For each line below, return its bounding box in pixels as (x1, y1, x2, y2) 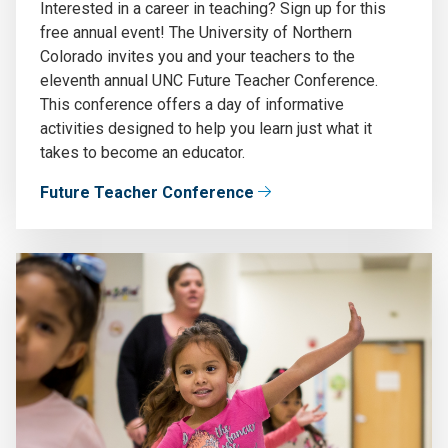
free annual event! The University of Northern (40, 22, 352, 42)
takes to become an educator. (40, 142, 245, 162)
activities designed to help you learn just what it (40, 118, 372, 138)
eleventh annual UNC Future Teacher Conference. (40, 70, 378, 90)
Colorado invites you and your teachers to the (40, 46, 355, 66)
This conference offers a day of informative (40, 94, 344, 114)
